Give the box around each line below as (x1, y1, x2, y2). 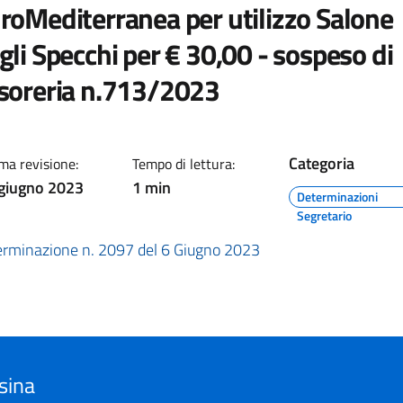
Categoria (289, 151, 354, 175)
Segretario (297, 206, 352, 225)
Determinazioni (297, 187, 378, 206)
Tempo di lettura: (132, 153, 235, 175)
